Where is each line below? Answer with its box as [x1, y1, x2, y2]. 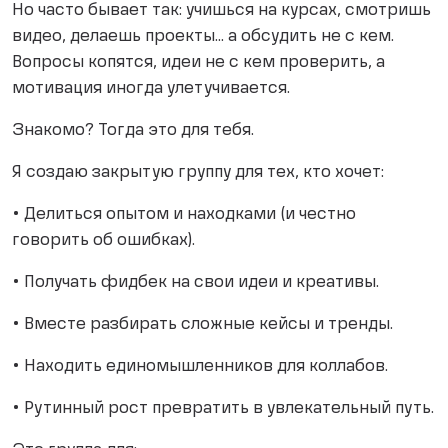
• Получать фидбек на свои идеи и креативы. [12, 275, 379, 292]
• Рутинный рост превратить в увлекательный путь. [12, 401, 434, 418]
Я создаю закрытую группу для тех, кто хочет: [12, 165, 384, 182]
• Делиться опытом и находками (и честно [12, 207, 356, 224]
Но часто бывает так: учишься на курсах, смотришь [12, 3, 431, 20]
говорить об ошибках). [12, 233, 195, 250]
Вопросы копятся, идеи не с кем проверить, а [12, 55, 385, 72]
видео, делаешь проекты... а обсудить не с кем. [12, 29, 394, 46]
